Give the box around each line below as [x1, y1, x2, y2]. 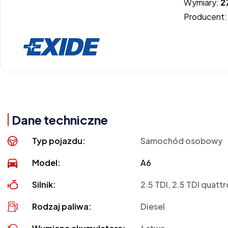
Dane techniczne [12, 112, 108, 128]
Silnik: [32, 179, 56, 190]
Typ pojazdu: [32, 135, 86, 147]
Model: [32, 157, 61, 168]
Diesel [140, 201, 165, 212]
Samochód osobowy [140, 135, 223, 147]
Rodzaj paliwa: [32, 201, 92, 212]
